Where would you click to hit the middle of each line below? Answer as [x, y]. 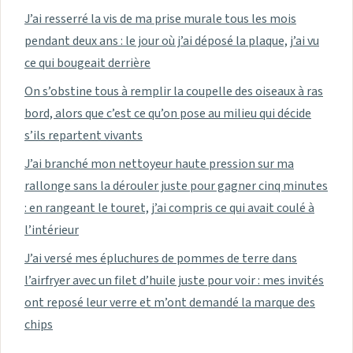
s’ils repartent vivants [84, 135]
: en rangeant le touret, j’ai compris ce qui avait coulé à [169, 208]
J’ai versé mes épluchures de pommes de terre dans [161, 258]
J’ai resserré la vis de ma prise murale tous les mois [160, 19]
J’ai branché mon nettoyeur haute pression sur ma [159, 163]
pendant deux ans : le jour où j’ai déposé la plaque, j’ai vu [172, 41]
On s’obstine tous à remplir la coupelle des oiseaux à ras [174, 91]
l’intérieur [52, 230]
